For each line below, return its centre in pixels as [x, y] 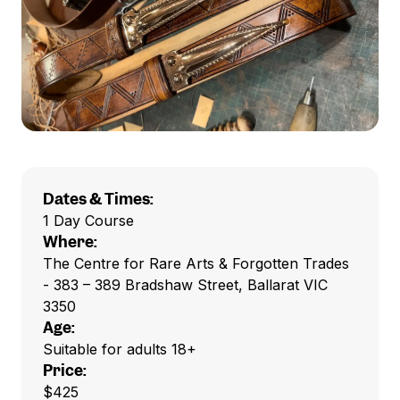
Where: [70, 242]
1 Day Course [88, 221]
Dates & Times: [98, 199]
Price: [65, 371]
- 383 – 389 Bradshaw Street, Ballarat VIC [185, 285]
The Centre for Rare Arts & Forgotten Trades [196, 263]
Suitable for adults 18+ [120, 349]
